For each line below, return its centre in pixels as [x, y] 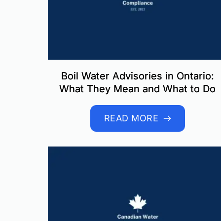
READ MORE [131, 118]
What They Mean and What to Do [138, 89]
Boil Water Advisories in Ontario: [137, 76]
